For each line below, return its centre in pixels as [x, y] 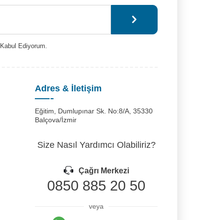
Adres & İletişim [68, 88]
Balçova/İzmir [56, 120]
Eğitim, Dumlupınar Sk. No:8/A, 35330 [94, 111]
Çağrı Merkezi [104, 170]
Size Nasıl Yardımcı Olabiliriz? [96, 145]
